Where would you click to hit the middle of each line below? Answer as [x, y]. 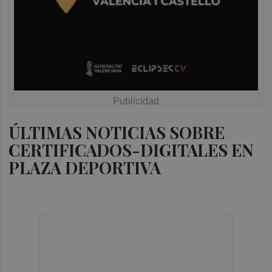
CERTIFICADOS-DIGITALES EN [131, 150]
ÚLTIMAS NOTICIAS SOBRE [117, 132]
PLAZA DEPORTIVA [85, 167]
